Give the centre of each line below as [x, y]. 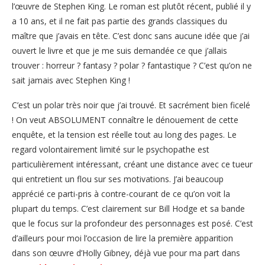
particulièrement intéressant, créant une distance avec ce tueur [132, 164]
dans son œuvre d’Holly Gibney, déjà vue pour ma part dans [126, 253]
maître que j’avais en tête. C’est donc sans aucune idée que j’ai [131, 35]
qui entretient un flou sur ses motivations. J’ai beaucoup [118, 179]
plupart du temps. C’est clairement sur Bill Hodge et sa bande [128, 208]
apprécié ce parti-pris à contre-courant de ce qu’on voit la [121, 193]
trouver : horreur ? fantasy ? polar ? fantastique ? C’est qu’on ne [132, 65]
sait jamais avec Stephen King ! [71, 80]
